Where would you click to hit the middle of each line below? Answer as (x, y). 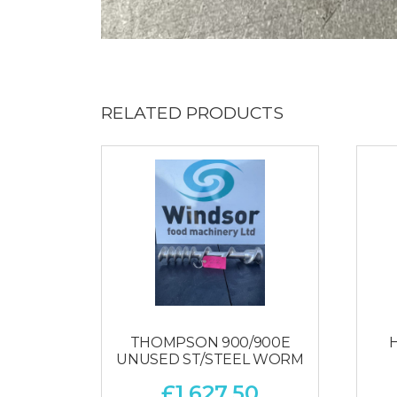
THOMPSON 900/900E (210, 343)
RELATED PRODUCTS (192, 113)
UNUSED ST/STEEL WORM (210, 360)
